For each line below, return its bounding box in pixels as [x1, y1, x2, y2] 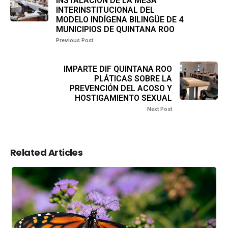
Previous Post [56, 37, 93, 44]
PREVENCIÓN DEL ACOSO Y [70, 83, 172, 93]
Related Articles [10, 146, 83, 159]
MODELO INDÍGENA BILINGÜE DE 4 [56, 15, 183, 24]
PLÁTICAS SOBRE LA [94, 74, 172, 83]
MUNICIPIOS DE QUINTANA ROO [56, 24, 175, 34]
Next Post [147, 106, 172, 112]
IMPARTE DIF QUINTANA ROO [64, 64, 172, 74]
